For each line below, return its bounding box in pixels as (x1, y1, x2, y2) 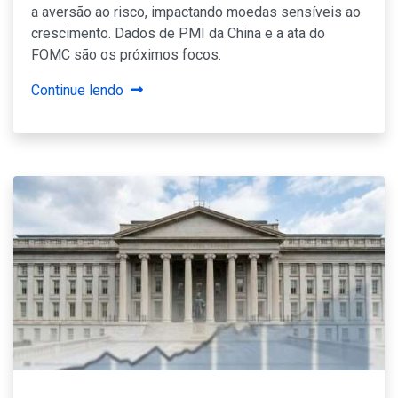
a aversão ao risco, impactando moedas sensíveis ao (31, 4, 361, 21)
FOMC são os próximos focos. (31, 46, 221, 64)
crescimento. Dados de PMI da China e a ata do (31, 25, 325, 43)
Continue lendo (31, 82, 123, 99)
